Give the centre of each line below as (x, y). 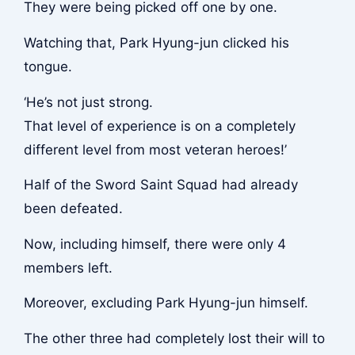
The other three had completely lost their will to (174, 338)
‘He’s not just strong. (88, 102)
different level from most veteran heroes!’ (155, 149)
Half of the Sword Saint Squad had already (160, 185)
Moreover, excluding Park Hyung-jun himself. (166, 303)
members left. (68, 267)
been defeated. (73, 209)
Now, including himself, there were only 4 (155, 244)
